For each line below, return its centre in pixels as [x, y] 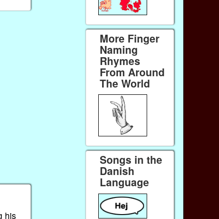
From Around [132, 72]
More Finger [130, 38]
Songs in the [131, 160]
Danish [117, 171]
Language [125, 182]
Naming [119, 49]
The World [125, 83]
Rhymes [120, 60]
